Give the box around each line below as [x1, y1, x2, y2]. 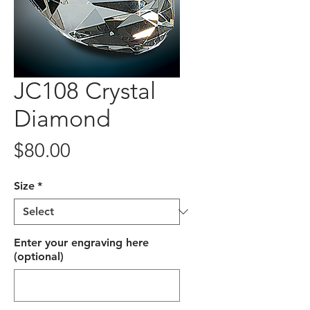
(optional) [14, 250, 64, 264]
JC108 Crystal [14, 77, 156, 106]
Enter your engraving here [14, 236, 149, 250]
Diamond [14, 104, 111, 134]
